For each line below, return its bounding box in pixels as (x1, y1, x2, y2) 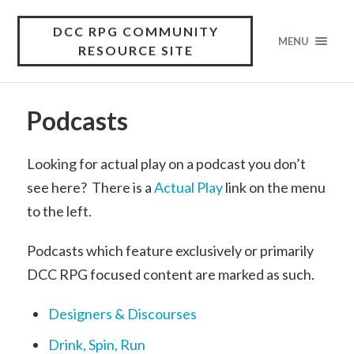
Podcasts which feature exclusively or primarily (26, 241, 314, 259)
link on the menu (222, 179, 326, 196)
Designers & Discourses (47, 304, 197, 322)
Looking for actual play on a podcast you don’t (26, 155, 306, 172)
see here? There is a (26, 179, 154, 196)
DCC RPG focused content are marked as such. (26, 265, 314, 283)
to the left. (26, 202, 92, 220)
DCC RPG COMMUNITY (53, 24, 219, 39)
